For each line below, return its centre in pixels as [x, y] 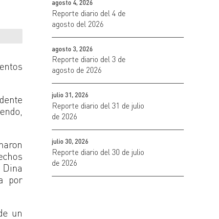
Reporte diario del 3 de [89, 59]
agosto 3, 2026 [72, 49]
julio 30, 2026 [70, 141]
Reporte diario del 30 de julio [98, 152]
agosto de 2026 [77, 70]
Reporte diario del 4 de [89, 13]
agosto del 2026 [78, 24]
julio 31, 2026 [70, 95]
